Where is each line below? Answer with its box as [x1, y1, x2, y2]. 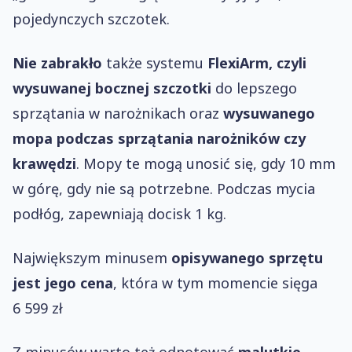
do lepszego [211, 79, 297, 97]
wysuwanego [223, 104, 315, 123]
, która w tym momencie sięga [113, 273, 317, 292]
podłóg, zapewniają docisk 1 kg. [13, 204, 226, 223]
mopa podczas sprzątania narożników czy [13, 129, 306, 148]
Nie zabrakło [13, 53, 102, 72]
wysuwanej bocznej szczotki [13, 79, 211, 97]
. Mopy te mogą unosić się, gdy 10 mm [76, 154, 335, 173]
